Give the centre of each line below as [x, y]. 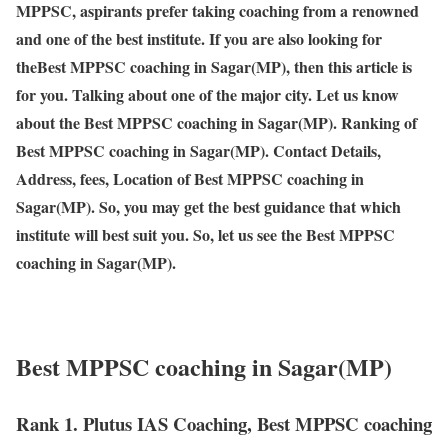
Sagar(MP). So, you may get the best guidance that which [208, 206]
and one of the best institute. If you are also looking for [199, 38]
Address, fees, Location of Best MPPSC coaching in [190, 178]
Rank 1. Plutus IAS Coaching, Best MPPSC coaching [224, 424]
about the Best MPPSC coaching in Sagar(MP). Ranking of [216, 122]
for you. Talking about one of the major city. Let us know [207, 94]
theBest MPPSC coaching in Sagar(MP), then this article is [214, 66]
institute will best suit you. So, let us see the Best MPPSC [205, 234]
